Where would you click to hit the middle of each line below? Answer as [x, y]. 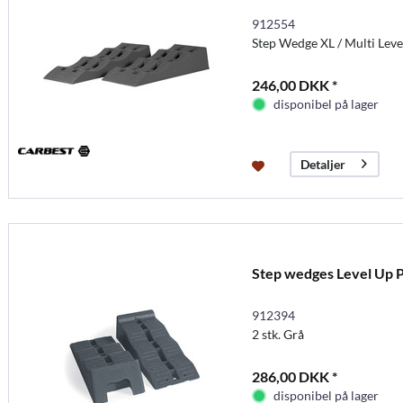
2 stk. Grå [278, 334]
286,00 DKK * [294, 376]
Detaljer [322, 164]
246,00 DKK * [294, 85]
